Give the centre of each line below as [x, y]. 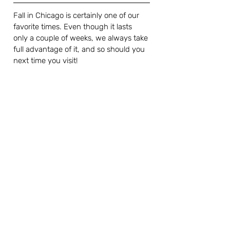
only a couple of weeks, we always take [82, 38]
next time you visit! [46, 61]
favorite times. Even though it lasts [74, 27]
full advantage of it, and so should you [80, 50]
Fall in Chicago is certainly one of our [77, 16]
